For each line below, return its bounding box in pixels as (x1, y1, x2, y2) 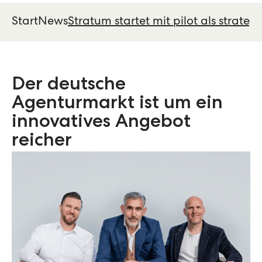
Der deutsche (12, 76, 126, 95)
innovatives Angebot (12, 113, 191, 133)
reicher (12, 132, 72, 151)
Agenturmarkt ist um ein (12, 95, 223, 114)
